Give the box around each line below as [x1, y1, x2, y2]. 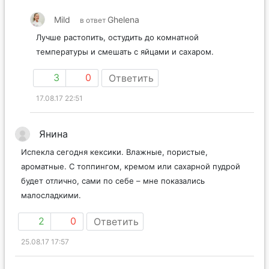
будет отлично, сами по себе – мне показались [21, 175, 205, 186]
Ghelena [107, 14, 139, 25]
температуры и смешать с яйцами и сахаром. [36, 46, 214, 56]
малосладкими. [21, 190, 81, 200]
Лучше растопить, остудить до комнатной [36, 32, 199, 42]
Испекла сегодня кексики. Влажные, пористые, [21, 147, 208, 157]
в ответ [80, 15, 107, 25]
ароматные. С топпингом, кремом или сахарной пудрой [21, 161, 240, 171]
